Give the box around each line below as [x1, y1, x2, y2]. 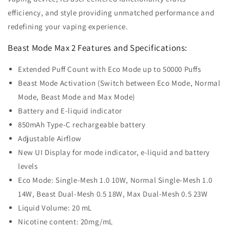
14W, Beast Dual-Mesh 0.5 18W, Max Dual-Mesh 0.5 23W [18, 189, 208, 199]
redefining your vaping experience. [8, 22, 130, 31]
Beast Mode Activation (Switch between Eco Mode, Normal [18, 78, 221, 88]
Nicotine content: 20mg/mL [18, 217, 113, 226]
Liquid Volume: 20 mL [18, 203, 92, 213]
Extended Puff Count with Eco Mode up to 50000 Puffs [18, 64, 201, 74]
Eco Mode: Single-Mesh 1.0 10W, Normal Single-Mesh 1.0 [18, 175, 213, 185]
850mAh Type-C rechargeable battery [18, 120, 146, 129]
